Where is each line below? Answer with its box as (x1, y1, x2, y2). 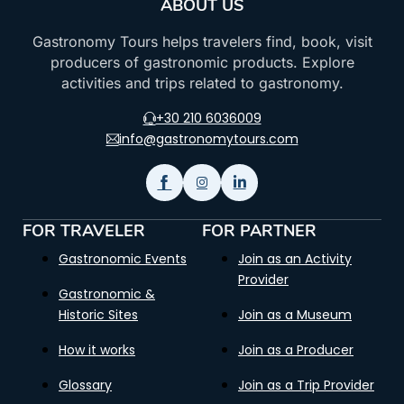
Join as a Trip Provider (238, 376, 374, 395)
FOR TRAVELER (23, 220, 145, 243)
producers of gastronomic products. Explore (50, 52, 354, 71)
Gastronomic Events (59, 250, 187, 269)
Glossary (59, 376, 112, 395)
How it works (59, 341, 135, 360)
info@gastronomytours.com (118, 129, 298, 148)
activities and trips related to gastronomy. (60, 73, 344, 92)
